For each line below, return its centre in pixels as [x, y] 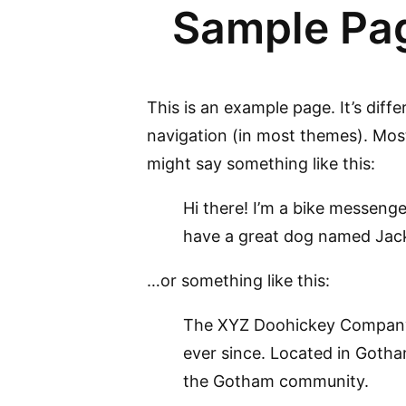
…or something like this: [238, 280]
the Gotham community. [276, 381]
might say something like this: [261, 164]
